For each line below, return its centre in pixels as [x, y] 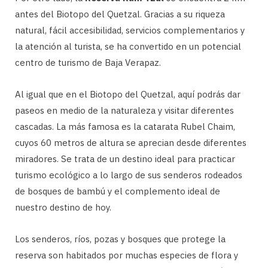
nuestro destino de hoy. [63, 208]
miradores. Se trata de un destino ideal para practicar [125, 159]
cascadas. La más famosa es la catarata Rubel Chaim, [125, 127]
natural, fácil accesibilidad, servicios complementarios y [130, 31]
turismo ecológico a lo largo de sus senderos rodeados [129, 175]
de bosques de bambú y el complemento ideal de [118, 191]
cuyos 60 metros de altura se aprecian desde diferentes [131, 143]
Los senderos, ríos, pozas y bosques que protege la [120, 239]
